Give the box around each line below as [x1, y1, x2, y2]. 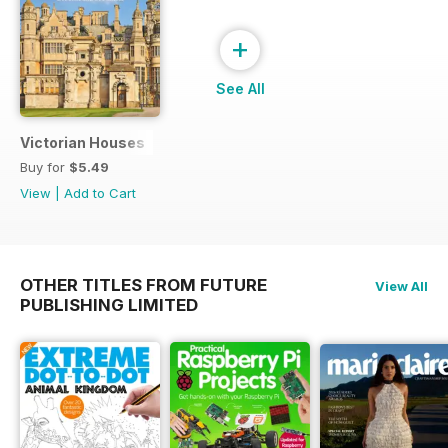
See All [215, 80, 265, 98]
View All [375, 278, 428, 295]
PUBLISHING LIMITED [20, 295, 198, 316]
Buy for [20, 159, 69, 176]
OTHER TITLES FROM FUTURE [20, 275, 267, 296]
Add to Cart [64, 185, 136, 202]
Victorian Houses [20, 134, 145, 152]
